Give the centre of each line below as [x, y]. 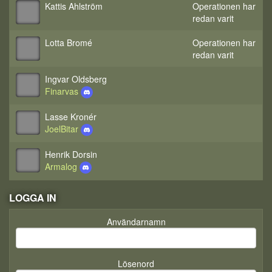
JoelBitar [63, 129]
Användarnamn [136, 222]
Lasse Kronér [71, 117]
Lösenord [136, 263]
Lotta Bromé [69, 42]
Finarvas [63, 91]
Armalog [62, 166]
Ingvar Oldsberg [76, 79]
